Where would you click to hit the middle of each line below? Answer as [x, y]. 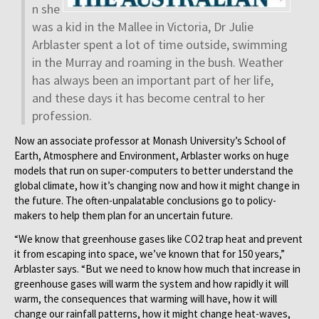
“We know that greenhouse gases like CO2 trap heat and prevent [158, 239]
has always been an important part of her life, [153, 80]
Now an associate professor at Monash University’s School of [150, 141]
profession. [62, 116]
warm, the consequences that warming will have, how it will [146, 299]
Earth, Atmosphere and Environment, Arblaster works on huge [152, 156]
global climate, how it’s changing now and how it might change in [157, 185]
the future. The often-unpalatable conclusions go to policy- [145, 200]
